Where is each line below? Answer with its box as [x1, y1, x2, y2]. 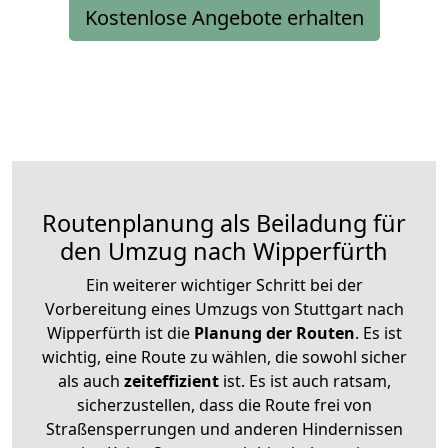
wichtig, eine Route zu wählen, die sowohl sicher [41, 345, 407, 368]
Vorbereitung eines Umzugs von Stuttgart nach [44, 297, 404, 320]
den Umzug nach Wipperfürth [60, 234, 388, 267]
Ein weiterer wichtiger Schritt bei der [85, 273, 363, 296]
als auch [57, 369, 124, 392]
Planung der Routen [189, 321, 355, 344]
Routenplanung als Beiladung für [42, 206, 406, 239]
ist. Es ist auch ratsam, [218, 369, 391, 392]
